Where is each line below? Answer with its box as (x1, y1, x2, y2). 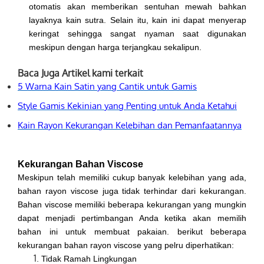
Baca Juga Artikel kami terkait (18, 67, 143, 80)
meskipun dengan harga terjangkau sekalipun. (29, 42, 202, 52)
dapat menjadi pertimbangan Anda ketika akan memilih (18, 213, 246, 223)
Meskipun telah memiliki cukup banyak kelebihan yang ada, (18, 173, 246, 183)
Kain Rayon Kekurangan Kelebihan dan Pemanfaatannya (18, 120, 242, 131)
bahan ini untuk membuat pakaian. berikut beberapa (18, 227, 246, 237)
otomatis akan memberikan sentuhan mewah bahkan (29, 2, 246, 12)
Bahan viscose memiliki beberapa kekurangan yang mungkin (18, 200, 246, 210)
